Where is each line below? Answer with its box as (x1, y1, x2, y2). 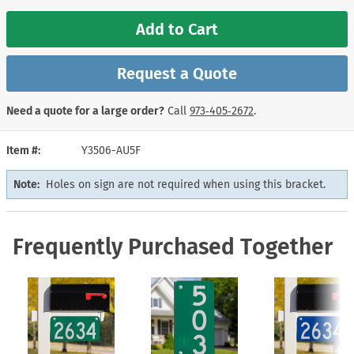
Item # (6, 143, 38, 157)
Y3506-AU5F (81, 143, 141, 157)
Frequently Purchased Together (13, 233, 333, 260)
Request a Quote (117, 63, 237, 83)
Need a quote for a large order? (6, 104, 164, 118)
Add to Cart (136, 19, 218, 39)
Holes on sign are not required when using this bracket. (46, 177, 326, 191)
